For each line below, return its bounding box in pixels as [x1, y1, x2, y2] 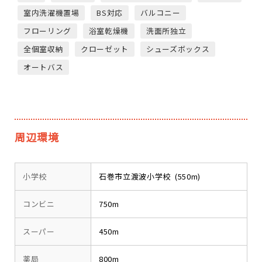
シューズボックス [146, 43, 210, 54]
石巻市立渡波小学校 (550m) [99, 171, 201, 182]
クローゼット [81, 43, 129, 54]
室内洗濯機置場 [23, 7, 80, 18]
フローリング [23, 25, 71, 36]
